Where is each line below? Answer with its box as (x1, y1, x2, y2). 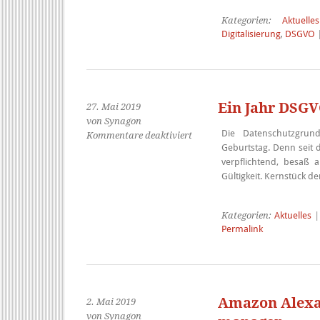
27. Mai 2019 (86, 101, 141, 112)
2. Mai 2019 (86, 296, 136, 307)
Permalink (221, 224, 263, 234)
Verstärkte (191, 201, 236, 211)
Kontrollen (191, 215, 237, 226)
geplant (191, 229, 224, 240)
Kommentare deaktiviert (86, 130, 192, 141)
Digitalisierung (221, 29, 281, 39)
